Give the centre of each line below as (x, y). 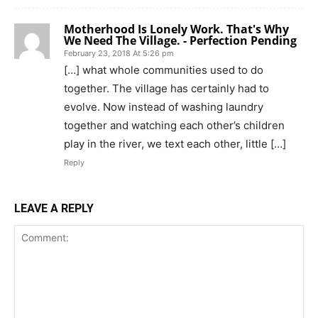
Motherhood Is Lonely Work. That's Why (176, 29)
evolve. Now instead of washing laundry (164, 106)
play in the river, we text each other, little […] (175, 143)
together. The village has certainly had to (166, 88)
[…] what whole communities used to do (164, 70)
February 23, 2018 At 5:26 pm (119, 53)
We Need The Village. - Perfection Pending (180, 40)
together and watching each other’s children (174, 125)
